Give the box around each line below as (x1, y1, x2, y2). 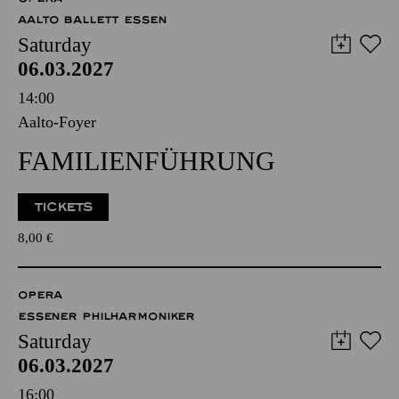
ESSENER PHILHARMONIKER (18, 310, 196, 322)
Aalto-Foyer (18, 113, 96, 131)
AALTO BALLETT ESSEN (18, 13, 167, 26)
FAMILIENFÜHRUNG (18, 146, 275, 175)
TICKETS (34, 199, 94, 215)
